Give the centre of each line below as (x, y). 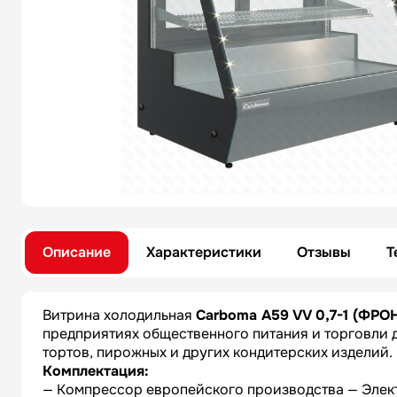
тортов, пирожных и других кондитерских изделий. (218, 352)
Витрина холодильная (119, 315)
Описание (77, 252)
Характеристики (204, 252)
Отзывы (324, 252)
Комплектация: (96, 371)
